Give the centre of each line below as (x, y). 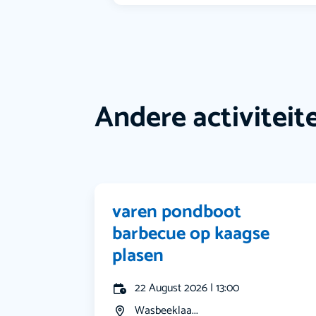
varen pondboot (177, 212)
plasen (138, 256)
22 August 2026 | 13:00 (187, 288)
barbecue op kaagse (191, 234)
